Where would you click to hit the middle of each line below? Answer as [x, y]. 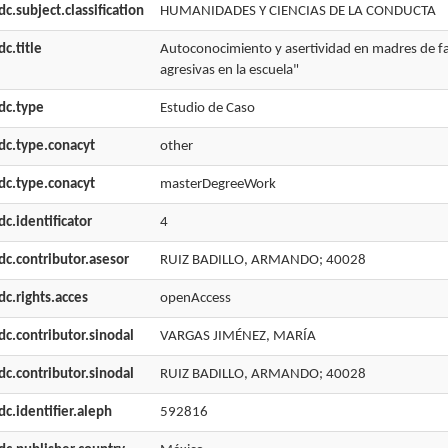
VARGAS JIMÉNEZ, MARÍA [237, 336]
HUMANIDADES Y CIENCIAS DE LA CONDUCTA [297, 11]
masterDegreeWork [217, 184]
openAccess [195, 298]
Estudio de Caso [207, 108]
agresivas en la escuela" [229, 70]
